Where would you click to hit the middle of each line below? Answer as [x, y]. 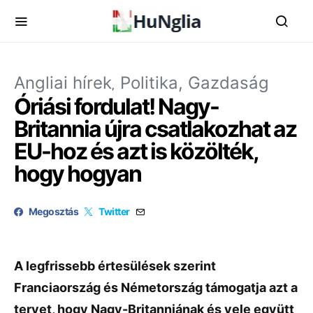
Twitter [114, 211]
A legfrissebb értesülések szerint [115, 266]
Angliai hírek [63, 83]
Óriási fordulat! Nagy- [116, 107]
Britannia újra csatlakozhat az [155, 129]
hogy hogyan [78, 174]
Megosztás [54, 211]
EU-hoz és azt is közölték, [136, 151]
